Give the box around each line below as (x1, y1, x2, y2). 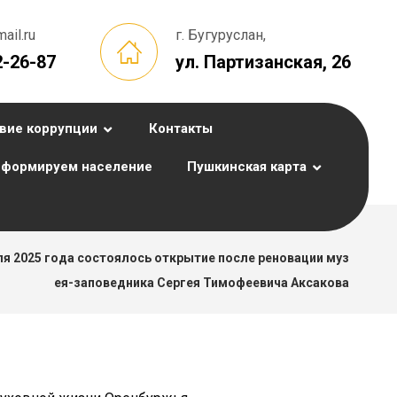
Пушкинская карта (187, 159, 307, 175)
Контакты (149, 121, 213, 136)
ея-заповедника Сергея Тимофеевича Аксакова (54, 276, 350, 290)
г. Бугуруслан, (175, 27, 266, 43)
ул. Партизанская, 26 (175, 51, 351, 73)
